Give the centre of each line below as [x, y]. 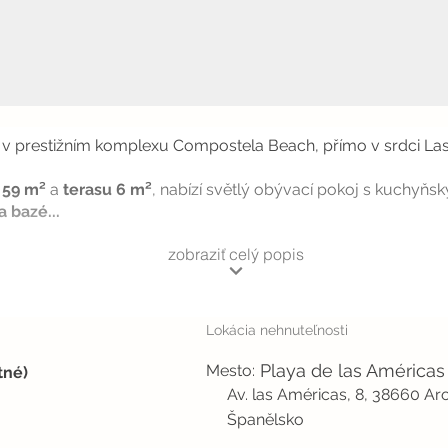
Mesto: [230, 370]
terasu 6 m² [107, 189]
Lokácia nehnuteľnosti [277, 330]
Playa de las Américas [352, 370]
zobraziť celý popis [235, 253]
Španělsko [265, 419]
